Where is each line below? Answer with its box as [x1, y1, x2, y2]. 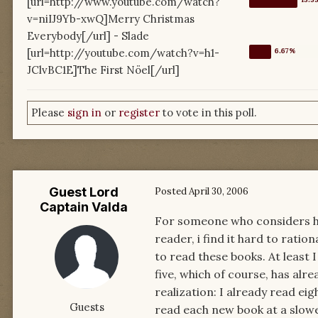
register [119, 106, 160, 120]
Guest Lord [49, 185, 119, 200]
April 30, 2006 [189, 185, 248, 198]
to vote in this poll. [160, 106, 257, 120]
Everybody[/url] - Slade [27, 29, 149, 43]
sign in [67, 106, 102, 120]
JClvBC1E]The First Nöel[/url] [27, 63, 180, 77]
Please [31, 106, 67, 120]
